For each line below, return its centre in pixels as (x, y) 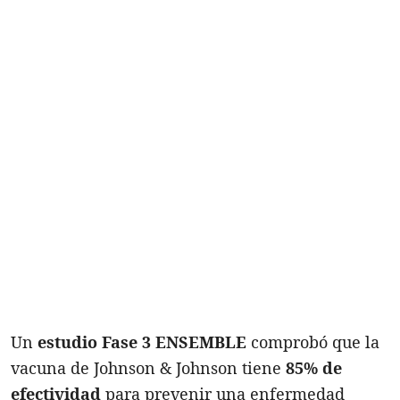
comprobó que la (313, 342)
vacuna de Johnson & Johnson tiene (148, 367)
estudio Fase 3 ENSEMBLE (142, 342)
